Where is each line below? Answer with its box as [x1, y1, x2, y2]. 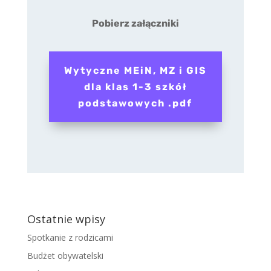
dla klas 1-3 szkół [83, 81, 187, 93]
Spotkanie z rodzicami [27, 232, 113, 244]
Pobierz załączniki [91, 18, 179, 30]
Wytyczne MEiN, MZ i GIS [64, 65, 207, 77]
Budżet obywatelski [27, 250, 103, 262]
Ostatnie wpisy [27, 212, 105, 227]
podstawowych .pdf [78, 97, 193, 109]
